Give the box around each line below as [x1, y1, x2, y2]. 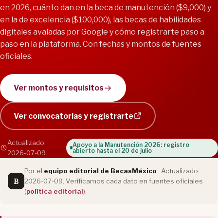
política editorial [26, 187, 83, 195]
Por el [24, 166, 44, 175]
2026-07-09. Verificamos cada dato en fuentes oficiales [24, 177, 203, 185]
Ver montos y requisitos [13, 83, 104, 93]
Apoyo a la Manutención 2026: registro [72, 141, 189, 148]
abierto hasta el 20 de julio [72, 146, 152, 154]
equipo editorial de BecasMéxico [44, 166, 157, 175]
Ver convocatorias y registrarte [13, 111, 133, 121]
